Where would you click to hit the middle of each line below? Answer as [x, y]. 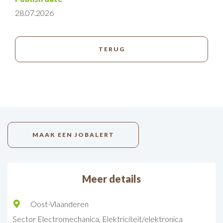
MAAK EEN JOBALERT [73, 135]
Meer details [111, 179]
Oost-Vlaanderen [59, 204]
